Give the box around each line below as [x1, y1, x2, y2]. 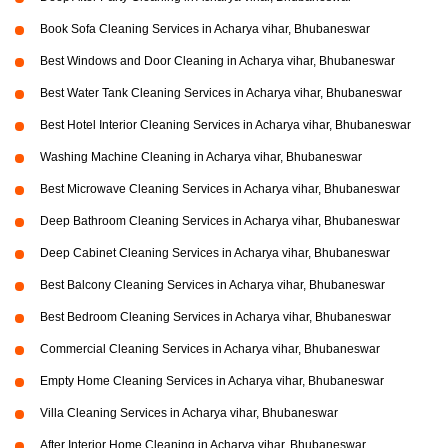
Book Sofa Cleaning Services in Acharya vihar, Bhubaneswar [40, 22, 370, 37]
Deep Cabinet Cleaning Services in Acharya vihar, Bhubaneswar [40, 246, 390, 261]
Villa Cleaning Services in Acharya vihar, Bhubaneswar [40, 406, 338, 421]
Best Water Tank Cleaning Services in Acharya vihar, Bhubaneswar [40, 86, 402, 101]
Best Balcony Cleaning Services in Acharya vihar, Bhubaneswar [40, 278, 385, 293]
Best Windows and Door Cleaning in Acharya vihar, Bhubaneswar [40, 54, 395, 69]
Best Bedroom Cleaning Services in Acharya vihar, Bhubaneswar [40, 310, 391, 325]
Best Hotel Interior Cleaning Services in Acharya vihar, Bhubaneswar [40, 118, 411, 133]
